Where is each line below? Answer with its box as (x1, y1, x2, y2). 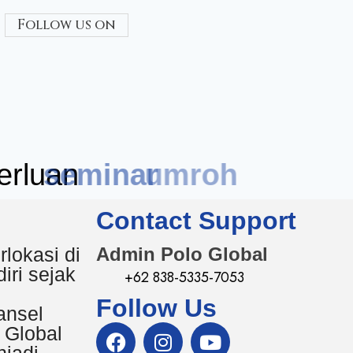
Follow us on (17, 15, 116, 34)
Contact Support (96, 206, 296, 235)
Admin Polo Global (96, 243, 268, 265)
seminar (80, 158, 196, 191)
